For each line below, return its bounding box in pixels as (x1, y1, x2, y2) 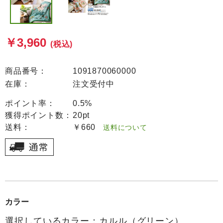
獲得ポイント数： (5, 111, 72, 119)
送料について (96, 123, 147, 131)
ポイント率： (5, 99, 55, 108)
